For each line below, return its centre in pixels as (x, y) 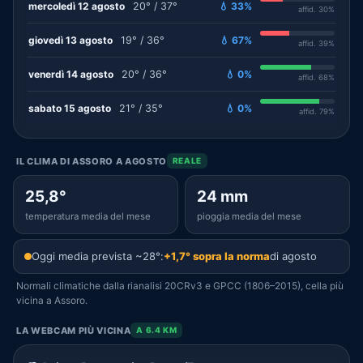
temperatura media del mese (88, 216)
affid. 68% (316, 77)
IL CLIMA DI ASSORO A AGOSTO (92, 161)
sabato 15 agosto (70, 108)
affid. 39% (316, 43)
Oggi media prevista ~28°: (98, 256)
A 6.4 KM (157, 330)
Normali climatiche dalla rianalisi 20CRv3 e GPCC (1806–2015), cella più (180, 286)
